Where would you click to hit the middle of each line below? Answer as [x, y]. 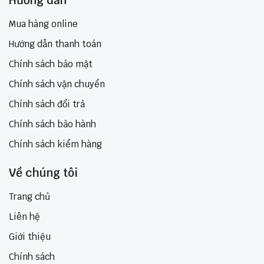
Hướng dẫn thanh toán [55, 44]
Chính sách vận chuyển [57, 84]
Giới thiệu [30, 237]
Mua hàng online [43, 24]
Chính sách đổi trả [47, 104]
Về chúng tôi [43, 173]
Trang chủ [29, 197]
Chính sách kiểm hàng [55, 144]
